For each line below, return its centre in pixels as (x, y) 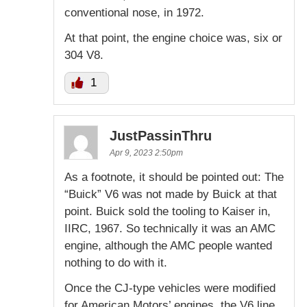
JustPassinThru (161, 136)
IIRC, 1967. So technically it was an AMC (170, 229)
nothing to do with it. (116, 263)
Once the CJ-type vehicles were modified (170, 288)
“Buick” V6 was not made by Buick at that (171, 195)
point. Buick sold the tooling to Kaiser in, (168, 212)
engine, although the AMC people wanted (168, 246)
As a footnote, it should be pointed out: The (174, 177)
